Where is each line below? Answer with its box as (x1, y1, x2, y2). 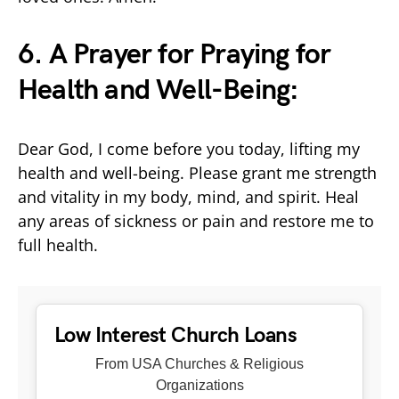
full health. (18, 233, 98, 256)
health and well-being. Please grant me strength (18, 161, 377, 183)
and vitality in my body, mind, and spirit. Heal (18, 185, 359, 208)
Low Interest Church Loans (54, 322, 297, 348)
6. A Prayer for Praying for (18, 37, 331, 72)
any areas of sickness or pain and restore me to (18, 209, 374, 232)
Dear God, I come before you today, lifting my (18, 137, 360, 159)
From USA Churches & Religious (95, 355, 304, 371)
